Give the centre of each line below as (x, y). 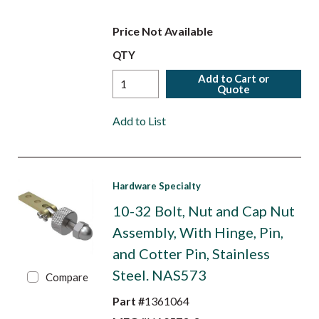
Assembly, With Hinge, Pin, (198, 232)
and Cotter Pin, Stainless (191, 253)
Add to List (139, 121)
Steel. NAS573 (159, 275)
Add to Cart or (234, 78)
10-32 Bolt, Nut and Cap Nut (203, 211)
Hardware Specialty (156, 186)
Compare (67, 277)
